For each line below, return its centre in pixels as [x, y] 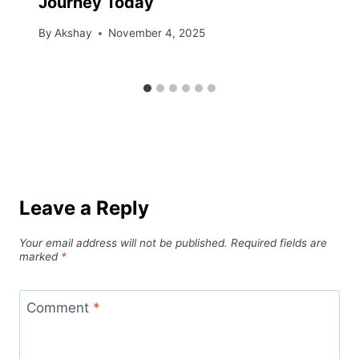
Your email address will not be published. [123, 243]
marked [40, 257]
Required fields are [279, 243]
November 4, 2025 [157, 33]
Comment [59, 307]
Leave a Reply [84, 208]
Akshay [74, 33]
